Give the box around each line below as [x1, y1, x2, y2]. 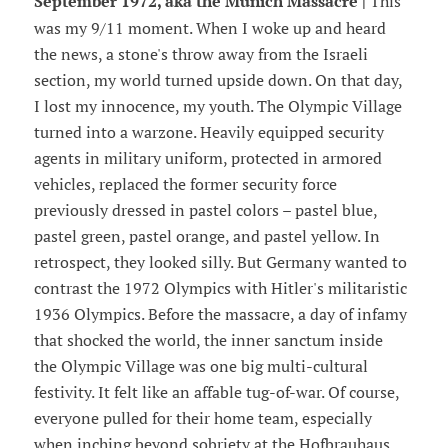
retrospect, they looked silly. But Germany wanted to [33, 252, 407, 273]
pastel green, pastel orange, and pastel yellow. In [33, 226, 380, 247]
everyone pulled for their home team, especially [33, 408, 372, 429]
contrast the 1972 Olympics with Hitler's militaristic [33, 278, 407, 299]
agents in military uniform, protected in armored [33, 148, 382, 169]
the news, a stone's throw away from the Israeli [33, 44, 368, 65]
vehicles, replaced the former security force [33, 174, 337, 195]
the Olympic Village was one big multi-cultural [33, 356, 368, 377]
